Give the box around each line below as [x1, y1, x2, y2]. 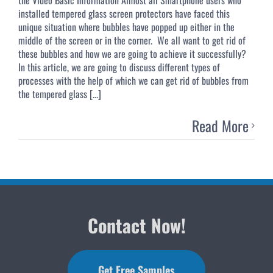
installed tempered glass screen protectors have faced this [18, 5, 230, 21]
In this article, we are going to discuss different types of [18, 59, 220, 74]
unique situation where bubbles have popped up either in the [18, 19, 235, 34]
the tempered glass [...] [18, 86, 101, 101]
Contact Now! [87, 211, 186, 239]
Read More [192, 114, 249, 136]
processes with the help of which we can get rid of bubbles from [18, 73, 249, 88]
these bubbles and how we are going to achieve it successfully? [18, 46, 246, 61]
